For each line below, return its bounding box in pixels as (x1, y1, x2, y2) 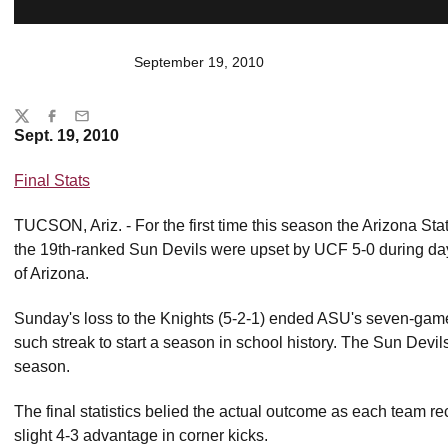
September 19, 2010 (134, 54, 264, 70)
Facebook (43, 116, 106, 133)
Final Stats (14, 172, 90, 189)
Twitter (13, 116, 55, 133)
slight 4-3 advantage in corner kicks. (14, 427, 268, 444)
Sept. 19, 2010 (14, 127, 119, 144)
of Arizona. (14, 265, 89, 282)
